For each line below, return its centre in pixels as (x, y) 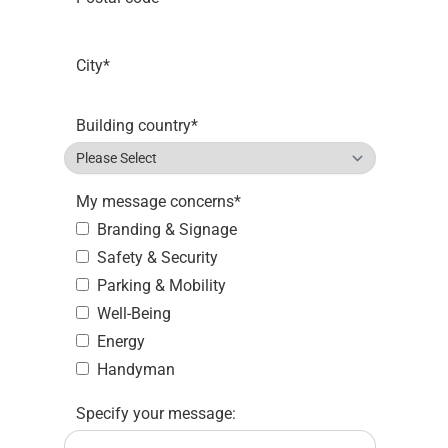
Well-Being (134, 314)
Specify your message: (156, 414)
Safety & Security (157, 258)
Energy (121, 342)
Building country (133, 126)
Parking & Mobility (161, 286)
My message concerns (155, 202)
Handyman (136, 370)
